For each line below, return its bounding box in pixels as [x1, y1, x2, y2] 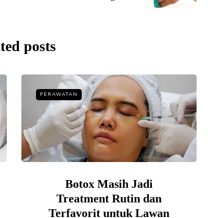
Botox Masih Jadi [65, 177, 153, 190]
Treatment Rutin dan [56, 192, 162, 205]
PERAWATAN [40, 91, 78, 98]
